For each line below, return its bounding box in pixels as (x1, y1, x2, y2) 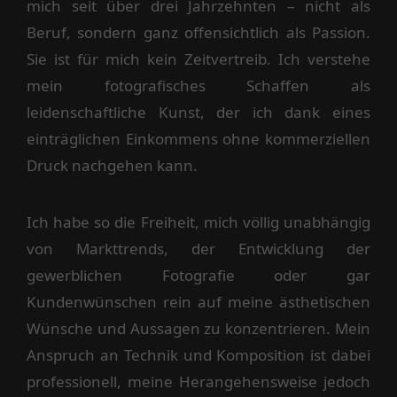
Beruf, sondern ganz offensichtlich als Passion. (27, 22, 370, 43)
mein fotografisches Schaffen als (27, 75, 370, 97)
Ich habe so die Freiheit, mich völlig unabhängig (27, 212, 370, 233)
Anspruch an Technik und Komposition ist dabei (27, 345, 370, 366)
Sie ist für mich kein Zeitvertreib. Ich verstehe (27, 49, 370, 70)
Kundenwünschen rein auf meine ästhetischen (27, 292, 370, 313)
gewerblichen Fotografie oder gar (27, 265, 370, 286)
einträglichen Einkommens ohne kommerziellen (27, 128, 370, 150)
